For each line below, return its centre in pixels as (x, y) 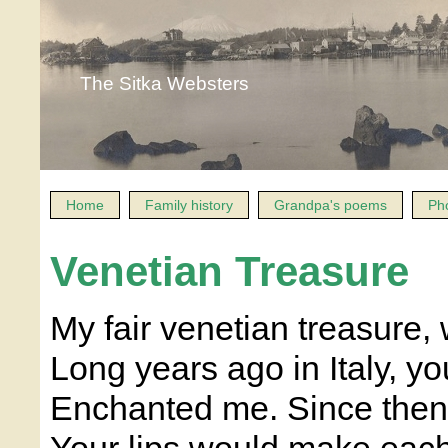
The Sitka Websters (164, 83)
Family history (189, 205)
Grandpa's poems (330, 205)
